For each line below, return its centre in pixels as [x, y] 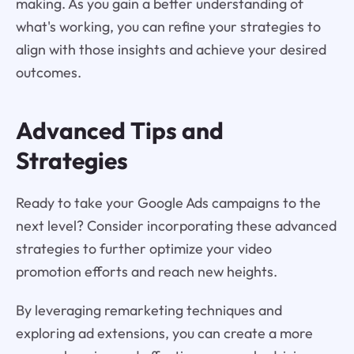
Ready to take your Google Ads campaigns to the [168, 203]
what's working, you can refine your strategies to [168, 27]
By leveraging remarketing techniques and [149, 310]
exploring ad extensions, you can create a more [164, 333]
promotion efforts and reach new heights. [146, 272]
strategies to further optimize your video [143, 249]
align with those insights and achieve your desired [171, 50]
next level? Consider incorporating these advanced [176, 226]
